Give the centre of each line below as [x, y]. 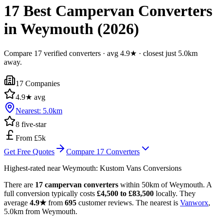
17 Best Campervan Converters [108, 11]
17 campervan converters [77, 184]
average [17, 202]
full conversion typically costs [50, 193]
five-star [33, 124]
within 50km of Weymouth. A [165, 184]
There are [19, 184]
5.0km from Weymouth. [41, 211]
